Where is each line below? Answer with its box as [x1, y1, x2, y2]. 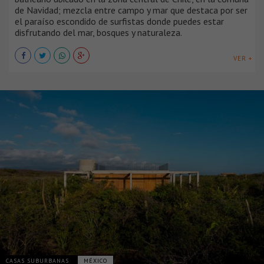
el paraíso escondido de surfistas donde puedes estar [15, 15, 224, 28]
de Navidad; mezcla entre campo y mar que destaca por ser [15, 4, 247, 16]
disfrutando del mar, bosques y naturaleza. [15, 27, 182, 39]
